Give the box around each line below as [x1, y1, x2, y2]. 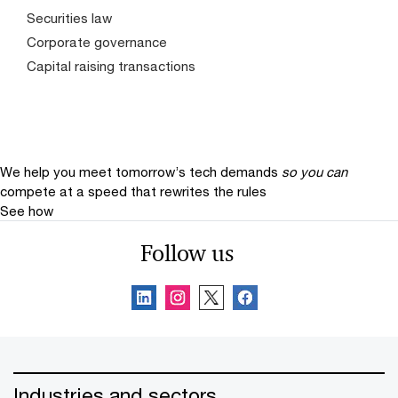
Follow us [139, 239, 234, 267]
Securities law [27, 10, 112, 26]
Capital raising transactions [27, 58, 195, 74]
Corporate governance [27, 34, 167, 50]
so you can [282, 163, 347, 179]
